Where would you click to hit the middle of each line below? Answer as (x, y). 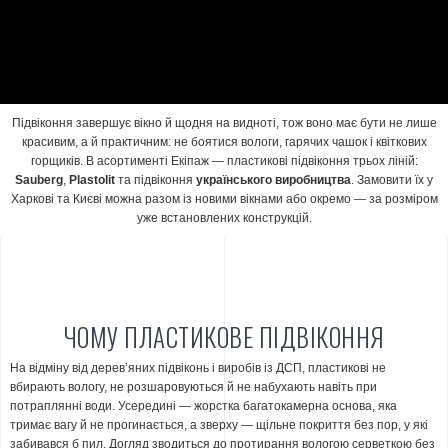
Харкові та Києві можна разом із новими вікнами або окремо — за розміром (224, 199)
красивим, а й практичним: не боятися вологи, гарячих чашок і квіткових (224, 142)
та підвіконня (155, 180)
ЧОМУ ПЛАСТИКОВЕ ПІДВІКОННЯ (224, 336)
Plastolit (92, 180)
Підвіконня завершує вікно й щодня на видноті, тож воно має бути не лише (224, 123)
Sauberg (39, 180)
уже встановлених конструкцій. (224, 218)
